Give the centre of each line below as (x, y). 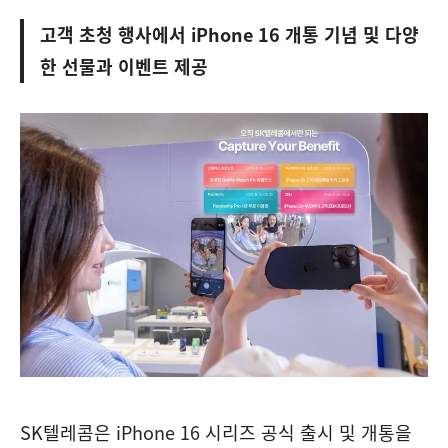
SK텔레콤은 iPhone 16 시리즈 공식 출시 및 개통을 (216, 432)
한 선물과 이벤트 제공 (124, 66)
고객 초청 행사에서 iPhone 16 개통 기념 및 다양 (229, 34)
